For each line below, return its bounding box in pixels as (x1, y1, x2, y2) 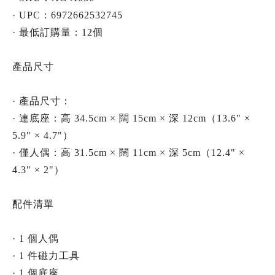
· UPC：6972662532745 (12, 10, 123, 21)
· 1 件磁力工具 (12, 250, 80, 261)
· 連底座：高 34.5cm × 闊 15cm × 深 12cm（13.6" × (12, 113, 250, 124)
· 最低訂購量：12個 (12, 27, 103, 38)
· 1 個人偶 (12, 233, 59, 244)
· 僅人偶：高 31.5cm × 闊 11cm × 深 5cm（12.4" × (12, 147, 245, 158)
